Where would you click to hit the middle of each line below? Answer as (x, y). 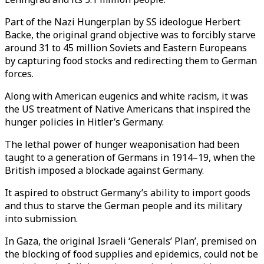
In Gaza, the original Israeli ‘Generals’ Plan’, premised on (131, 241)
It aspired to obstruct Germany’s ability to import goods (128, 193)
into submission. (41, 219)
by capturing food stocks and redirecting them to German (131, 61)
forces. (19, 74)
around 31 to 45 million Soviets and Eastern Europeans (126, 48)
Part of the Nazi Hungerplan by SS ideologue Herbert (123, 22)
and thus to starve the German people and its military (123, 206)
